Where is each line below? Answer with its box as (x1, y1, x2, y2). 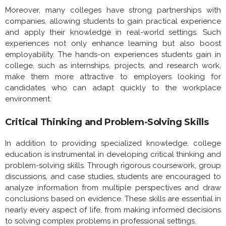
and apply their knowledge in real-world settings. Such (5, 27, 221, 37)
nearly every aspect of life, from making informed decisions (5, 205, 221, 214)
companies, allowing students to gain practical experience (5, 16, 221, 26)
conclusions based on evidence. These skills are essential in (5, 194, 221, 203)
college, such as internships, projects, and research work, (5, 61, 221, 70)
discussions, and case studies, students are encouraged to (5, 172, 221, 181)
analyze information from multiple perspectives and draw (5, 183, 221, 192)
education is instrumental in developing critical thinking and (5, 149, 221, 159)
